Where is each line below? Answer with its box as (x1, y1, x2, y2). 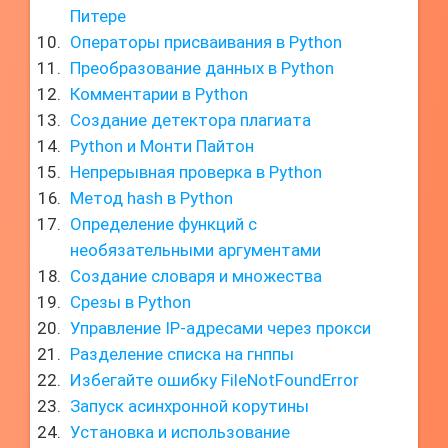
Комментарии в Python (70, 84, 248, 104)
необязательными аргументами (70, 240, 321, 260)
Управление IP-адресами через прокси (70, 318, 371, 338)
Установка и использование (70, 422, 290, 442)
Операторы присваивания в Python (70, 32, 342, 52)
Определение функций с (70, 214, 257, 234)
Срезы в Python (70, 292, 191, 312)
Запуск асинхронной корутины (70, 396, 309, 416)
